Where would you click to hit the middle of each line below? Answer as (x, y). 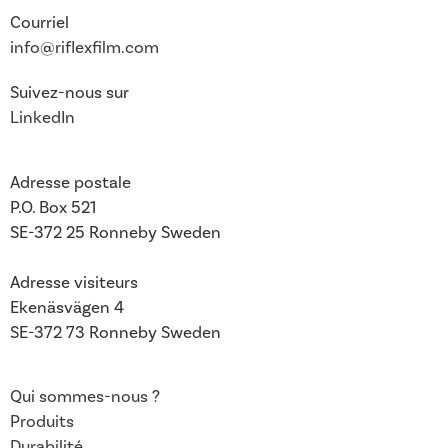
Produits (42, 422)
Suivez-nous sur (69, 93)
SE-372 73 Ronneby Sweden (115, 333)
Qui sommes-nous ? (85, 397)
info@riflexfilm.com (84, 48)
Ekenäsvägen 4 (67, 308)
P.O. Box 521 (53, 208)
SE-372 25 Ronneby (83, 233)
